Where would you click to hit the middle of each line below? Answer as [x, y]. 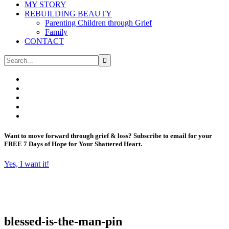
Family [56, 32]
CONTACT [44, 41]
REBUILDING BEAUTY [68, 14]
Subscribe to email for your [173, 136]
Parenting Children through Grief [98, 23]
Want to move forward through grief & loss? [69, 136]
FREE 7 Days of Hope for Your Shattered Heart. [73, 144]
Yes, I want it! [27, 164]
